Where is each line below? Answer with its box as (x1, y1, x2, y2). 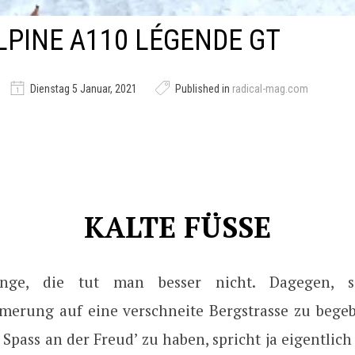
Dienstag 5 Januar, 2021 (28, 82, 139, 95)
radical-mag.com (232, 82, 308, 95)
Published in (173, 82, 232, 95)
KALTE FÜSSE (84, 208, 271, 246)
